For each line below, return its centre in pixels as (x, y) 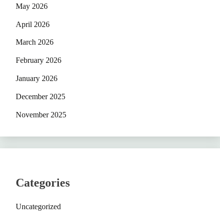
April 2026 (33, 24)
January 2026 (37, 79)
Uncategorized (38, 207)
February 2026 (39, 60)
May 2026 (32, 6)
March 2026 (35, 42)
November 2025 (41, 114)
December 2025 (41, 96)
